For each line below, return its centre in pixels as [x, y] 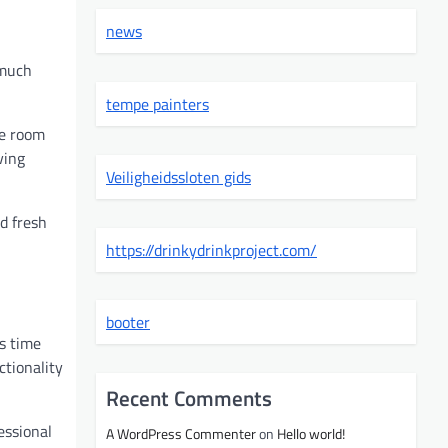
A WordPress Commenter [181, 434]
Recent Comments [189, 398]
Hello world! [311, 434]
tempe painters [157, 103]
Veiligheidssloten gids [178, 176]
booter [128, 322]
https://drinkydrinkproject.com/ [211, 249]
